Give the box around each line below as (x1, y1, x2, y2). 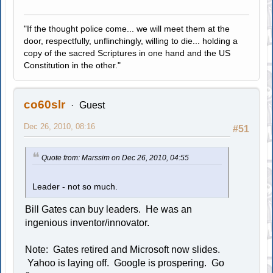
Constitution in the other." (24, 60, 121, 70)
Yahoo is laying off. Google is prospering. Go (25, 258, 225, 269)
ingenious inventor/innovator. (25, 218, 150, 229)
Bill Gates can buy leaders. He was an (25, 204, 193, 215)
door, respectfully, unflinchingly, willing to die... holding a (24, 35, 238, 46)
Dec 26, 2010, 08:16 (24, 121, 96, 131)
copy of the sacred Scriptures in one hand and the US (24, 48, 231, 58)
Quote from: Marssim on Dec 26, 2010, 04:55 (41, 153, 190, 162)
